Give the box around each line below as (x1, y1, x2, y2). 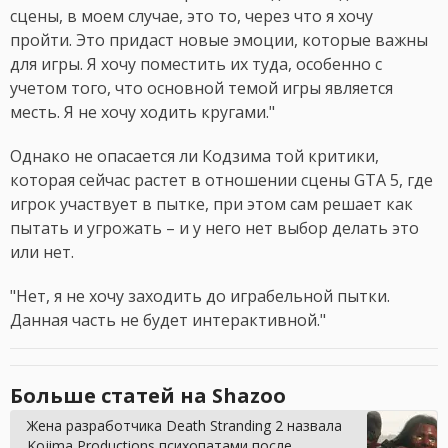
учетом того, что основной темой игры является (10, 77, 393, 100)
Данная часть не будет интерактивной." (10, 309, 326, 332)
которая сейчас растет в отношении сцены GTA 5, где (10, 169, 433, 192)
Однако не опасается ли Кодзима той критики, (10, 145, 379, 168)
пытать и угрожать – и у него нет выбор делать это (10, 217, 419, 240)
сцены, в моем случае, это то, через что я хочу (10, 5, 373, 28)
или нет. (10, 241, 78, 264)
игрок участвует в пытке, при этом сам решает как (10, 193, 413, 216)
